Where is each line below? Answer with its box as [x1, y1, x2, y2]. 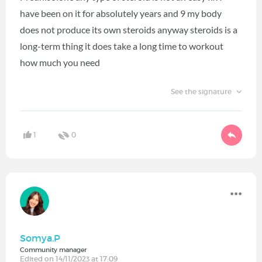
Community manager [20, 245, 87, 254]
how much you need [20, 57, 100, 68]
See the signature [170, 87, 233, 96]
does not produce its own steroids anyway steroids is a [20, 24, 237, 36]
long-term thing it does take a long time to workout [20, 40, 223, 52]
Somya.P [20, 232, 60, 244]
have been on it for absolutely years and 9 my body [20, 8, 222, 19]
